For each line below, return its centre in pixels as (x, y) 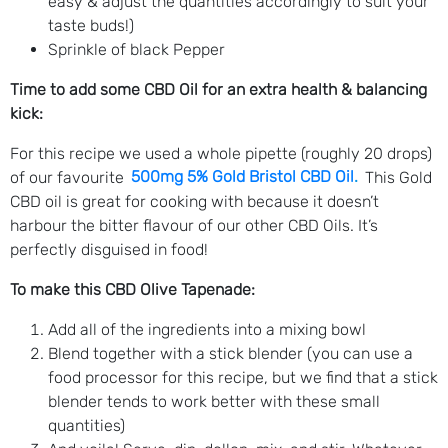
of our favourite (69, 177)
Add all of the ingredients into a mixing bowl (207, 329)
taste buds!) (91, 25)
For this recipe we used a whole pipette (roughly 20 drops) (221, 153)
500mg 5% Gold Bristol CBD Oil (243, 177)
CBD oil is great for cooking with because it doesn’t (194, 201)
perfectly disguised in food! (111, 249)
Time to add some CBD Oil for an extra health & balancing (218, 89)
